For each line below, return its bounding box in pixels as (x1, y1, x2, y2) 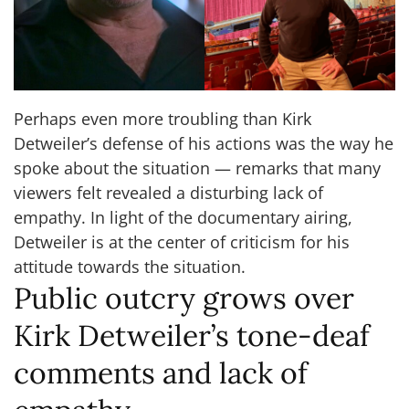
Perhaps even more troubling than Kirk (14, 108, 311, 131)
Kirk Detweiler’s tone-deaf (14, 317, 370, 355)
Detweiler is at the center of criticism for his (14, 231, 350, 254)
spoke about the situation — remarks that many (14, 157, 381, 180)
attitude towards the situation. (14, 256, 246, 278)
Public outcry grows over (14, 279, 354, 318)
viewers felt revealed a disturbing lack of (14, 182, 323, 204)
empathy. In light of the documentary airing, (14, 206, 352, 229)
